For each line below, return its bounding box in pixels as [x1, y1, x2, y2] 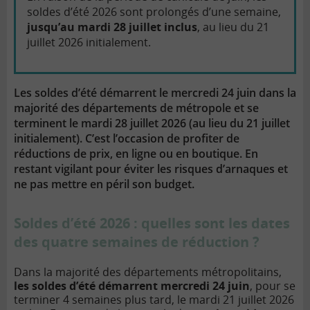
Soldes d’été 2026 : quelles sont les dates [14, 214, 290, 233]
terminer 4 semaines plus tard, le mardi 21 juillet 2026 [14, 292, 294, 308]
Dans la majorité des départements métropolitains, [14, 264, 282, 280]
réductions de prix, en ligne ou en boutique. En [14, 146, 258, 162]
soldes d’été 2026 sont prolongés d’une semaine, [27, 4, 281, 20]
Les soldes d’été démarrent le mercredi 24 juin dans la [14, 85, 296, 101]
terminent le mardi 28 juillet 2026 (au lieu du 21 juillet [14, 116, 290, 131]
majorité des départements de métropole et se [14, 100, 259, 116]
